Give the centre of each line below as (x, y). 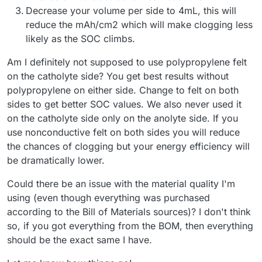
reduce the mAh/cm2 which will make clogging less (139, 24)
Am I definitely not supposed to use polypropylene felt (127, 62)
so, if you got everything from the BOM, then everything (130, 225)
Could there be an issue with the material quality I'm (121, 183)
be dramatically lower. (56, 160)
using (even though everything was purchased (108, 197)
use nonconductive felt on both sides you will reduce (123, 132)
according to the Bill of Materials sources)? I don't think (129, 211)
